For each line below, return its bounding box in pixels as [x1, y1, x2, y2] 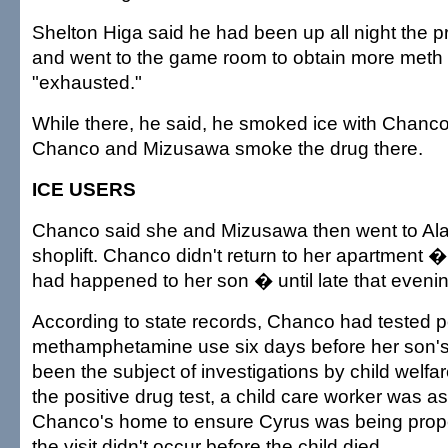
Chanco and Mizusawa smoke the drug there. [32, 137, 423, 160]
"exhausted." [32, 71, 142, 94]
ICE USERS [32, 178, 136, 201]
